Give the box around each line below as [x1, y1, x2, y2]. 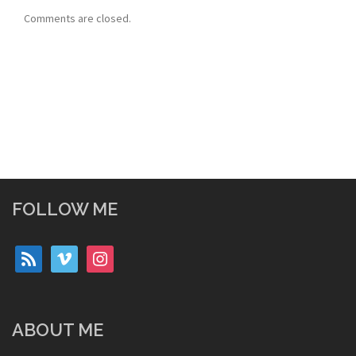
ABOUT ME [12, 319, 103, 340]
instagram [86, 246, 133, 261]
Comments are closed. [24, 11, 131, 25]
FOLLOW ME [12, 199, 118, 219]
